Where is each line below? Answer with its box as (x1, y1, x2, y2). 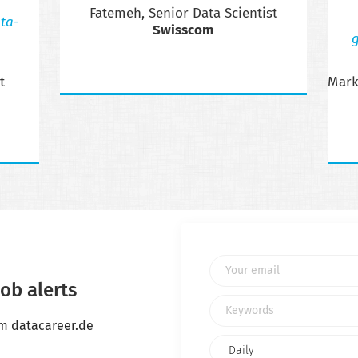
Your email (209, 257, 264, 268)
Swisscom (153, 24, 213, 38)
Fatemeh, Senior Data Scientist (89, 7, 277, 22)
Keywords (209, 296, 258, 308)
